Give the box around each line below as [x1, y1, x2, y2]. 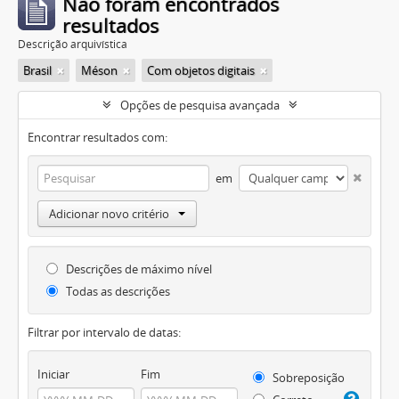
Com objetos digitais [147, 62, 255, 78]
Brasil [23, 62, 52, 78]
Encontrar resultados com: [28, 129, 167, 145]
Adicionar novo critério [49, 206, 169, 222]
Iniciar [37, 365, 69, 382]
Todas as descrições [63, 283, 170, 299]
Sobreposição [269, 370, 345, 386]
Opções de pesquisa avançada [119, 97, 280, 113]
